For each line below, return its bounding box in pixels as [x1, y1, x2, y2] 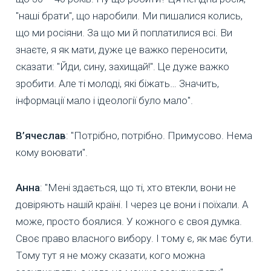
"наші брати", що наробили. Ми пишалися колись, [16, 10, 243, 22]
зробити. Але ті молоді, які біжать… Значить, [16, 77, 219, 90]
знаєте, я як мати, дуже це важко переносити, [16, 44, 227, 56]
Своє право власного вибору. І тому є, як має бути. [16, 232, 253, 245]
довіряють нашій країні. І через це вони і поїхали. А [16, 198, 249, 211]
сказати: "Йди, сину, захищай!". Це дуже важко [16, 60, 229, 73]
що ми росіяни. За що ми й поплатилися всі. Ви [16, 27, 232, 39]
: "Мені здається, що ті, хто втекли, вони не [40, 181, 236, 194]
